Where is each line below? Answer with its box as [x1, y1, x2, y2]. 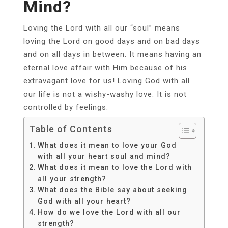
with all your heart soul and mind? [37, 152, 170, 160]
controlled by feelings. [23, 102, 108, 112]
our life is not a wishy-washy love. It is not [23, 89, 187, 99]
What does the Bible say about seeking [37, 185, 187, 194]
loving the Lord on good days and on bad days [23, 36, 200, 46]
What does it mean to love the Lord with [37, 163, 192, 172]
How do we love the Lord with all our [37, 208, 181, 216]
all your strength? [37, 174, 106, 183]
